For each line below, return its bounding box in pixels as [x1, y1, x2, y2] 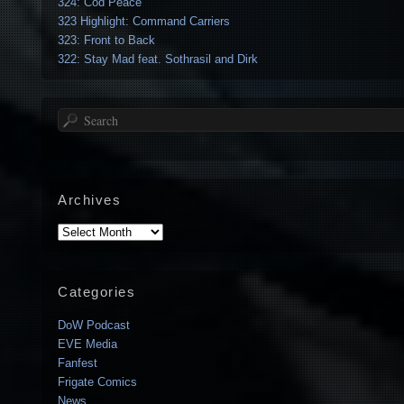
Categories [58, 283, 135, 299]
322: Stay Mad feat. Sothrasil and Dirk [58, 52, 258, 67]
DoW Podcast [58, 317, 130, 332]
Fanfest [58, 355, 97, 370]
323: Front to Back [58, 33, 155, 48]
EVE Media [58, 336, 117, 351]
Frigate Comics [58, 374, 137, 389]
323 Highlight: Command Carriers [58, 14, 230, 29]
